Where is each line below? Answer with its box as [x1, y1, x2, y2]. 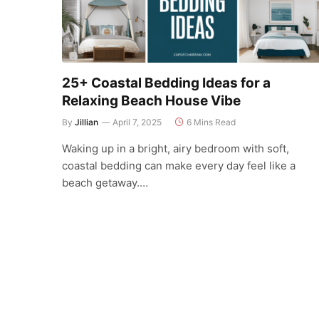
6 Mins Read [187, 116, 236, 127]
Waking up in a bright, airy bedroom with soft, [62, 141, 289, 155]
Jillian [75, 116, 98, 127]
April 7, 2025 [113, 116, 162, 127]
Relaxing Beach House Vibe [62, 92, 241, 109]
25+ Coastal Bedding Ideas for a [62, 74, 271, 91]
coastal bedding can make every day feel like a [62, 158, 296, 172]
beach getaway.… [62, 175, 148, 189]
